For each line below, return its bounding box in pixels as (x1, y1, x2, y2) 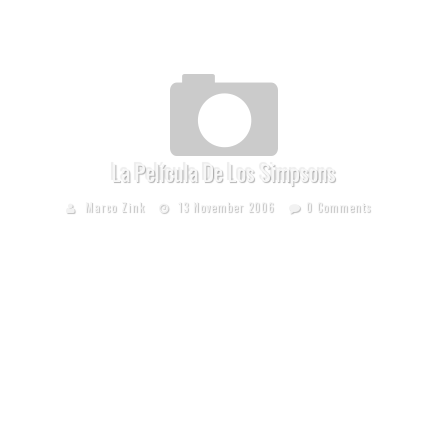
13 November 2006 (178, 199, 275, 215)
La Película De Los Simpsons (112, 156, 336, 188)
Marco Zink (85, 199, 145, 215)
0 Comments (306, 199, 372, 215)
